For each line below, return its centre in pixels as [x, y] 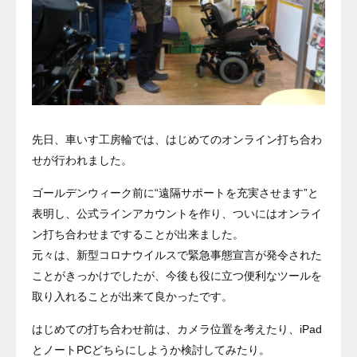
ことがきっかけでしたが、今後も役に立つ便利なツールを [177, 275]
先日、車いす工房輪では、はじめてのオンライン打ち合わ [177, 139]
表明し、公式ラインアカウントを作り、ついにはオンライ [177, 213]
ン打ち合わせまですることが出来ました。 [138, 234]
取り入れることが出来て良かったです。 [132, 296]
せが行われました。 [82, 160]
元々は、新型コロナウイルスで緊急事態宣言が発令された [177, 255]
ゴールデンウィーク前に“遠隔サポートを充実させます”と [175, 192]
